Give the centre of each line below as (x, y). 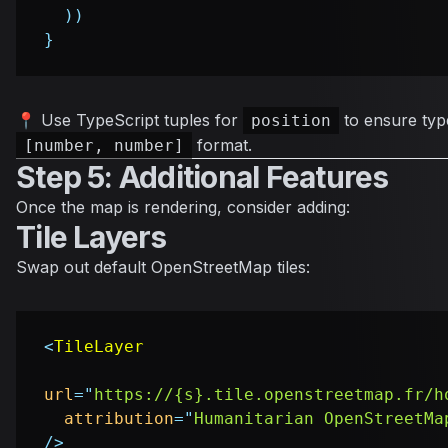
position (291, 121)
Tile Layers (91, 237)
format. (222, 145)
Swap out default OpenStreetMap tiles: (163, 267)
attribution (119, 419)
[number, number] (104, 146)
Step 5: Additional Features (202, 177)
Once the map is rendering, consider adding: (183, 207)
